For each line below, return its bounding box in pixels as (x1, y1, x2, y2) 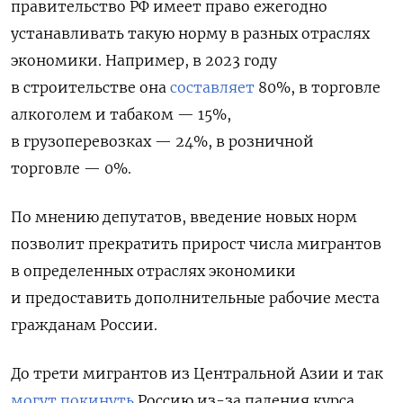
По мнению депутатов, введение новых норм (11, 208, 357, 227)
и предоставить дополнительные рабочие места (11, 289, 380, 308)
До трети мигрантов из (11, 364, 193, 383)
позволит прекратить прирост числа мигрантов (11, 235, 381, 254)
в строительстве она (11, 78, 170, 97)
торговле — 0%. (11, 159, 131, 178)
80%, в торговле (255, 78, 381, 97)
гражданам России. (11, 316, 157, 335)
